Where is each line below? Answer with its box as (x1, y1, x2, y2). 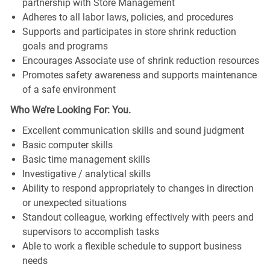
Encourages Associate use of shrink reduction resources (22, 54, 259, 66)
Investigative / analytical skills (22, 168, 151, 180)
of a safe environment (22, 83, 116, 95)
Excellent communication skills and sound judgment (22, 124, 244, 136)
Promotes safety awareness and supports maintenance (22, 69, 257, 81)
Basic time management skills (22, 153, 150, 165)
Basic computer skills (22, 139, 113, 151)
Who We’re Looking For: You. (10, 104, 131, 116)
